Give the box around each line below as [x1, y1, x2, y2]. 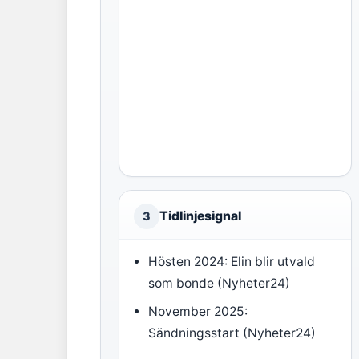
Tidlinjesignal [159, 208, 241, 224]
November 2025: [148, 304, 248, 319]
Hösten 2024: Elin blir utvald [148, 254, 316, 269]
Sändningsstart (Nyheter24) [148, 325, 317, 341]
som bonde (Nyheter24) [148, 276, 291, 291]
